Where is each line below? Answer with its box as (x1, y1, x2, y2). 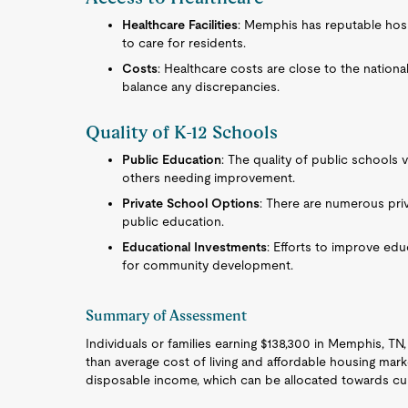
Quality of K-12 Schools (86, 121, 279, 143)
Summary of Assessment (86, 307, 248, 324)
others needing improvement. (122, 170, 296, 185)
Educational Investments (122, 240, 268, 254)
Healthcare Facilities (122, 17, 239, 32)
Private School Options (122, 196, 260, 210)
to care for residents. (122, 36, 247, 50)
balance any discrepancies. (122, 79, 280, 94)
